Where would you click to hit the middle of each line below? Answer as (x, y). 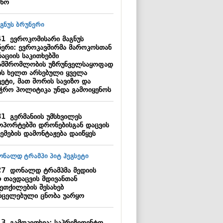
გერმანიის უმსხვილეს (43, 117)
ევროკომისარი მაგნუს (44, 40)
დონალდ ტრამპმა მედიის (51, 171)
